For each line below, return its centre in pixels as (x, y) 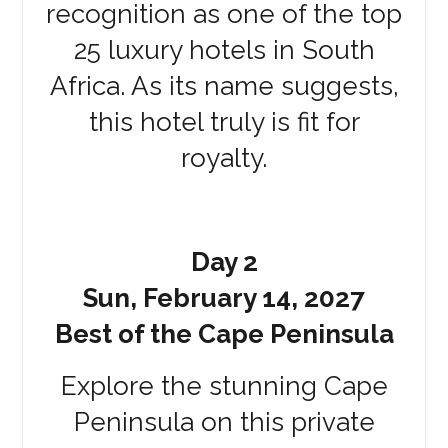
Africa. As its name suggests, (224, 85)
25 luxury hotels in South (224, 49)
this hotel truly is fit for (224, 121)
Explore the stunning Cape (224, 385)
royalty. (224, 157)
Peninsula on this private (224, 421)
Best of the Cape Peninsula (224, 333)
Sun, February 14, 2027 (224, 297)
